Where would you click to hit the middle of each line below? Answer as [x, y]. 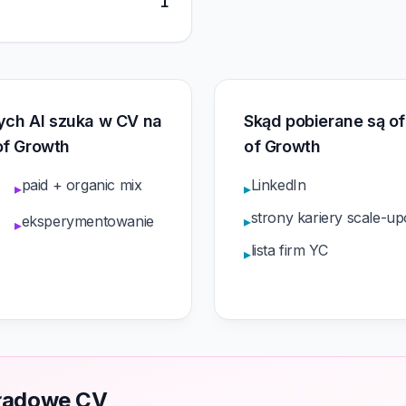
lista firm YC [289, 250]
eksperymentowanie [87, 221]
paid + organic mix [82, 185]
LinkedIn [278, 185]
